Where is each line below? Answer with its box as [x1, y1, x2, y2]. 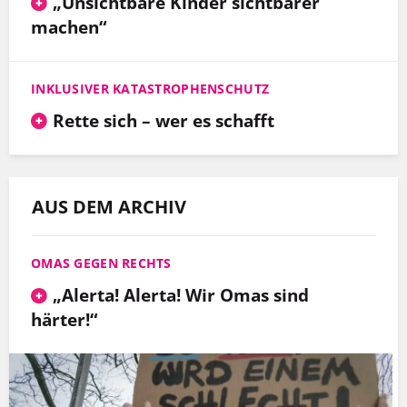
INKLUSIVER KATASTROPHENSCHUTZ [31, 80, 270, 98]
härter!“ [31, 307, 97, 333]
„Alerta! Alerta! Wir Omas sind [52, 283, 309, 308]
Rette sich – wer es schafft [52, 108, 274, 134]
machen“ [31, 15, 106, 40]
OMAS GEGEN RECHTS [31, 254, 172, 273]
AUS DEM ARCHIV [32, 194, 186, 220]
